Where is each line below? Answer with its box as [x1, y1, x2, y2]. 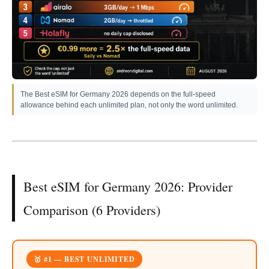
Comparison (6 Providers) [23, 201, 160, 219]
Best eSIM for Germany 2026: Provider [23, 177, 232, 195]
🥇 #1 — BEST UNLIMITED [34, 253, 135, 264]
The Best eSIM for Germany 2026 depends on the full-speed [20, 89, 216, 98]
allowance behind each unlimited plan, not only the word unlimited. [20, 100, 238, 109]
